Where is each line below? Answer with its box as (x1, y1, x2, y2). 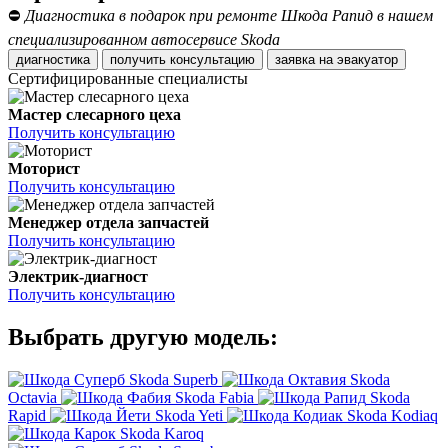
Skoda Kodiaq (347, 407, 438, 425)
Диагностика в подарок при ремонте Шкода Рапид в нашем (25, 7, 433, 25)
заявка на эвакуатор (337, 52, 398, 68)
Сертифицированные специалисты (8, 70, 248, 88)
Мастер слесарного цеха (8, 106, 181, 124)
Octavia (8, 389, 57, 407)
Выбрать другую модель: (8, 324, 278, 351)
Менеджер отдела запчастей (8, 214, 209, 232)
